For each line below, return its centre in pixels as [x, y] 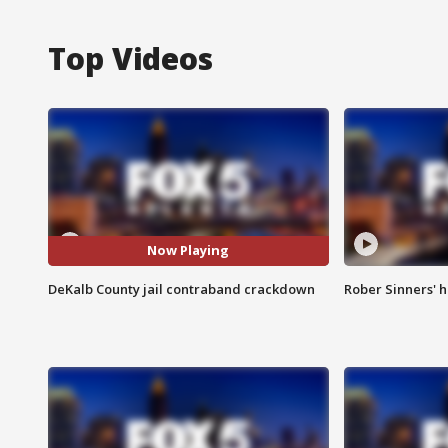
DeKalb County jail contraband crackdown [181, 288]
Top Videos [130, 58]
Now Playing [188, 250]
